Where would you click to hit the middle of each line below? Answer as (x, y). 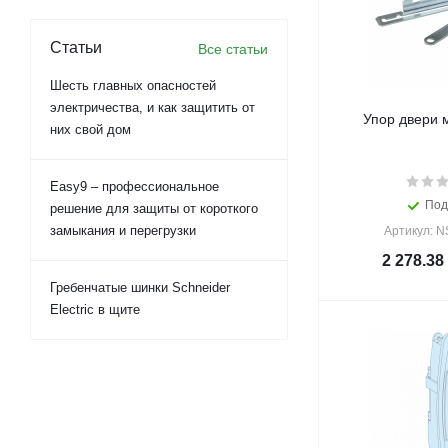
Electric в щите (95, 309)
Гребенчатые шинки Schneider (140, 287)
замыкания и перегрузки (123, 230)
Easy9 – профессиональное (134, 186)
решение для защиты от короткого (154, 208)
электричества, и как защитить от (152, 107)
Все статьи (233, 49)
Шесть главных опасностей (133, 85)
